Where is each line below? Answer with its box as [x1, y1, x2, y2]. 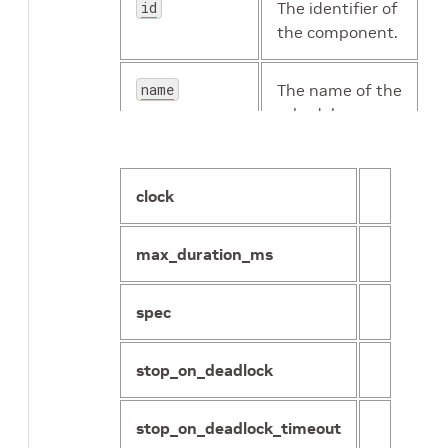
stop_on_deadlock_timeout [136, 418, 341, 439]
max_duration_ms [136, 244, 273, 265]
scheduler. [277, 104, 353, 125]
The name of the [277, 80, 402, 101]
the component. [277, 22, 398, 43]
